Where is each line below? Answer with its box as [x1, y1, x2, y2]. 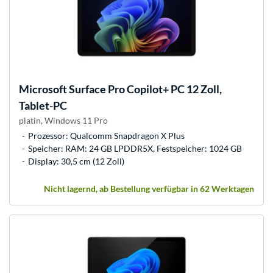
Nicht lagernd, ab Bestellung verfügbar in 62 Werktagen [44, 183, 254, 194]
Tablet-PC [19, 98, 67, 112]
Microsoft [19, 82, 67, 96]
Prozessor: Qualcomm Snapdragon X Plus [28, 130, 185, 141]
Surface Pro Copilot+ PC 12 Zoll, [67, 82, 222, 96]
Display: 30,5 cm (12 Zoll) [28, 155, 124, 166]
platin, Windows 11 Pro [19, 115, 108, 126]
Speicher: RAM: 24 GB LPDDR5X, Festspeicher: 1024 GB [28, 143, 242, 154]
